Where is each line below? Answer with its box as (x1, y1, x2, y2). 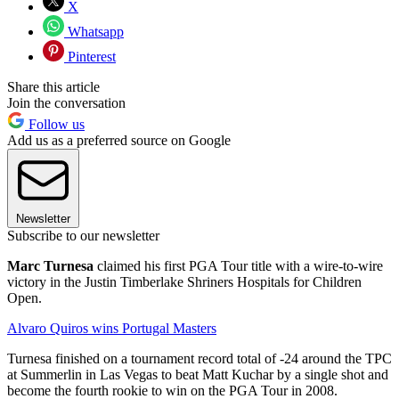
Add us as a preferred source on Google (7, 133, 231, 149)
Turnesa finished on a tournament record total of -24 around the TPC (7, 351, 392, 367)
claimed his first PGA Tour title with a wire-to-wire (94, 258, 383, 274)
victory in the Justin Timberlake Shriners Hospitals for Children (7, 274, 362, 290)
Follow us (25, 117, 85, 133)
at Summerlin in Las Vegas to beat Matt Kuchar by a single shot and (7, 367, 388, 383)
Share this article (7, 79, 100, 95)
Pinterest (64, 49, 116, 65)
